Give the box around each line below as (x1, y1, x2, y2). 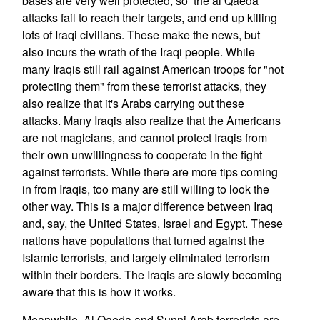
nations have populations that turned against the (21, 232, 264, 249)
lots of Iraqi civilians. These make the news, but (21, 26, 260, 43)
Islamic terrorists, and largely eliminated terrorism (21, 249, 269, 266)
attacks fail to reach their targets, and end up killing (21, 9, 277, 26)
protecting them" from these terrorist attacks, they (21, 78, 266, 94)
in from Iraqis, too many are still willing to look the (21, 181, 269, 197)
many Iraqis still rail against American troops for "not (21, 61, 284, 77)
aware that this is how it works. (21, 284, 176, 300)
